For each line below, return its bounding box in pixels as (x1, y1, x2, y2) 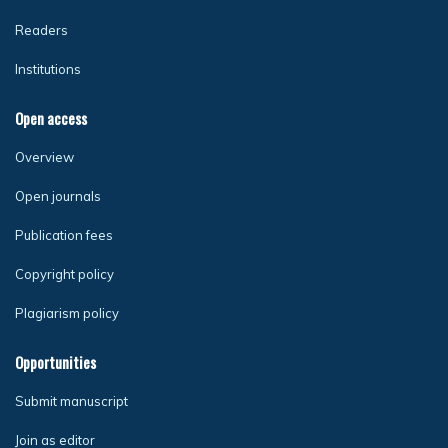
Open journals (15, 188, 101, 204)
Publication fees (15, 227, 113, 243)
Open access (15, 107, 87, 129)
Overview (15, 149, 74, 165)
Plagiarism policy (15, 305, 119, 321)
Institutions (15, 61, 81, 77)
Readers (15, 22, 68, 38)
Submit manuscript (15, 393, 128, 409)
